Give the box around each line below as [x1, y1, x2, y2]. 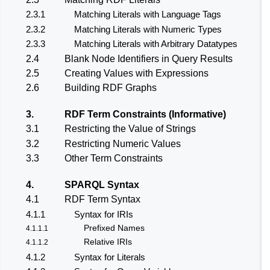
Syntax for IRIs [74, 209, 133, 219]
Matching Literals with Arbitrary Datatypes [74, 39, 237, 49]
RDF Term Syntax [64, 194, 140, 205]
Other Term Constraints [64, 153, 163, 164]
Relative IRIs [84, 237, 132, 247]
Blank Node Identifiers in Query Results [64, 53, 233, 64]
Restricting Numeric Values [64, 138, 181, 149]
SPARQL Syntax [64, 179, 139, 190]
